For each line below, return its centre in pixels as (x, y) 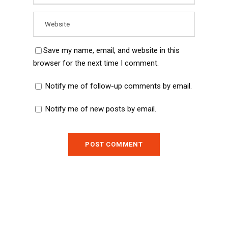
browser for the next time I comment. (96, 63)
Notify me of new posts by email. (101, 109)
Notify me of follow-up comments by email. (119, 86)
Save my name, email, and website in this (111, 50)
